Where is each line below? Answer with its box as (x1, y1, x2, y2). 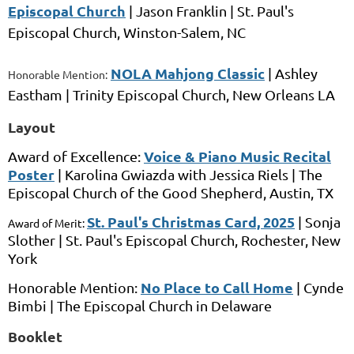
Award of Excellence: (8, 148, 144, 165)
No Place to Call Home (141, 278, 293, 297)
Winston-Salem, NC (123, 24, 246, 41)
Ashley (275, 65, 318, 82)
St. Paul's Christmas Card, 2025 (87, 213, 295, 232)
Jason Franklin (136, 2, 227, 20)
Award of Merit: (8, 216, 87, 231)
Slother (8, 232, 55, 249)
